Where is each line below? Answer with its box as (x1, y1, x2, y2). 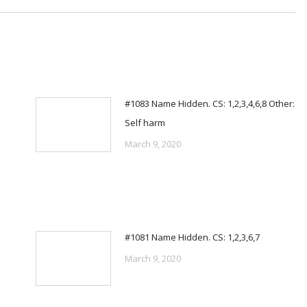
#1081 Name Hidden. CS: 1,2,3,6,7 (124, 231, 260, 243)
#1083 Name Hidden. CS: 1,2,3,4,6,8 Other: (124, 97, 295, 110)
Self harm (124, 116, 165, 129)
